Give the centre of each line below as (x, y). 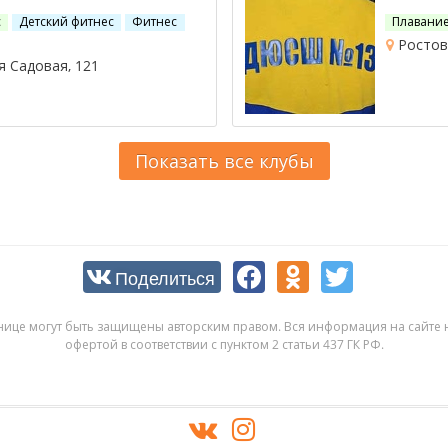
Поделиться (165, 277)
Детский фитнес (66, 21)
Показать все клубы (224, 161)
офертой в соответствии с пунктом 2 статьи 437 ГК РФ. (224, 344)
